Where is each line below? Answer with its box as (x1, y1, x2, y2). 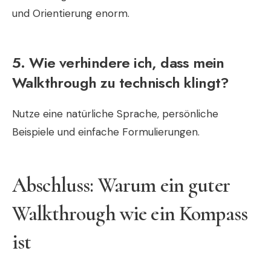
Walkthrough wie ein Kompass (12, 201, 248, 226)
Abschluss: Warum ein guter (12, 172, 230, 198)
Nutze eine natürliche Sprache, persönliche (12, 106, 218, 120)
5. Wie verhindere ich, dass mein (12, 51, 224, 73)
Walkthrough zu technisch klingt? (12, 71, 229, 93)
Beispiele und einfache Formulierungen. (12, 125, 200, 139)
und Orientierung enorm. (12, 6, 129, 20)
